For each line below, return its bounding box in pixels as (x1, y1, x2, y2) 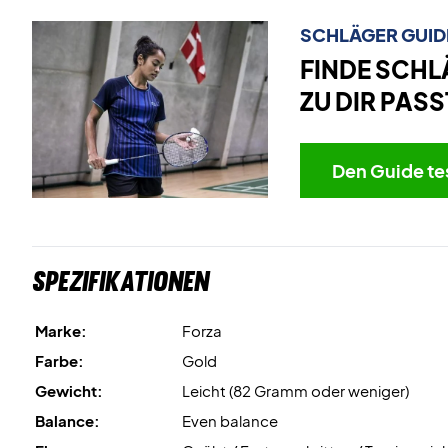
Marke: (35, 320, 87, 340)
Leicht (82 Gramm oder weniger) (182, 380, 409, 400)
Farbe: (35, 350, 84, 370)
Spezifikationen (32, 263, 209, 298)
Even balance (182, 410, 278, 430)
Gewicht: (35, 380, 103, 400)
